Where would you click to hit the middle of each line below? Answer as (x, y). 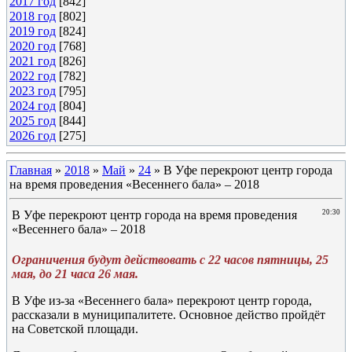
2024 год (33, 106)
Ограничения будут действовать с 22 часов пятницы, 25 (170, 260)
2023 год (33, 91)
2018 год (33, 16)
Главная (31, 170)
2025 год (33, 121)
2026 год (33, 136)
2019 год (33, 31)
